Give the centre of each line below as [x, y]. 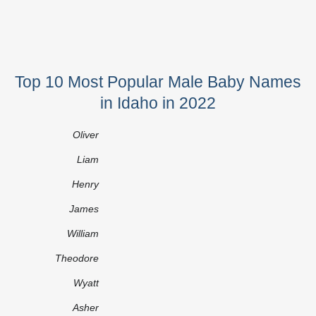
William [83, 233]
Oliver [86, 134]
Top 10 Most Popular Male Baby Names [158, 81]
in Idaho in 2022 [158, 103]
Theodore [77, 258]
